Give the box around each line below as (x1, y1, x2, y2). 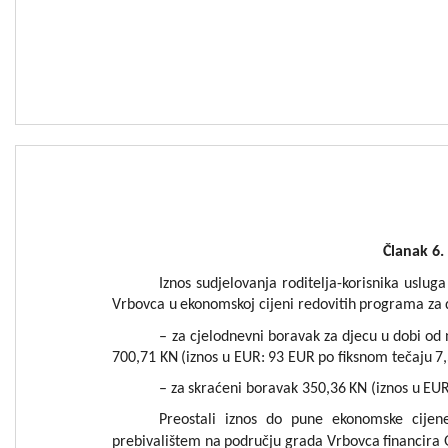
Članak (382, 244, 432, 261)
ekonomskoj (180, 297, 256, 314)
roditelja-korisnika (282, 276, 400, 293)
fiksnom (338, 349, 388, 366)
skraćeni (188, 381, 243, 398)
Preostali (159, 412, 217, 429)
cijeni (258, 297, 294, 314)
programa (359, 297, 425, 314)
